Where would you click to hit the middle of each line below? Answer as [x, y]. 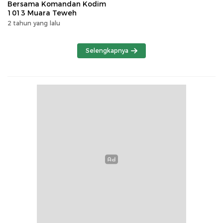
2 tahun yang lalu [34, 23]
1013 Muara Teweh [42, 13]
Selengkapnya [107, 50]
